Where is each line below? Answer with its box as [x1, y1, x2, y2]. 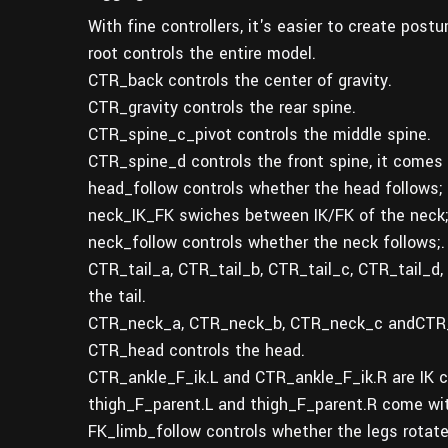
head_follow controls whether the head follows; [88, 176, 443, 200]
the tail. [88, 284, 146, 308]
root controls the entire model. [88, 41, 316, 65]
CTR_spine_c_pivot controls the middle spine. [88, 122, 431, 146]
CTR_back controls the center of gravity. [88, 68, 392, 92]
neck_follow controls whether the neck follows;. [88, 230, 445, 254]
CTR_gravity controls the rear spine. [88, 95, 356, 119]
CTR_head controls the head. [88, 338, 305, 362]
